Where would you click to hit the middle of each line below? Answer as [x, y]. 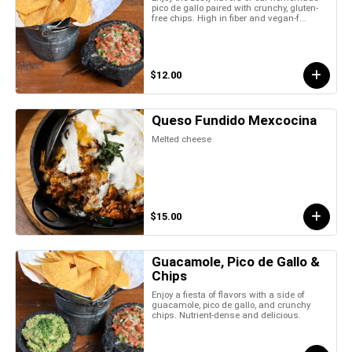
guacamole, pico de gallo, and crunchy [231, 304]
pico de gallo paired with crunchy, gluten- [235, 7]
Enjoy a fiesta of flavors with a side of [229, 294]
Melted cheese [182, 139]
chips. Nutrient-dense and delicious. [227, 315]
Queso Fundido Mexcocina [235, 120]
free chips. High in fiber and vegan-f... [229, 18]
